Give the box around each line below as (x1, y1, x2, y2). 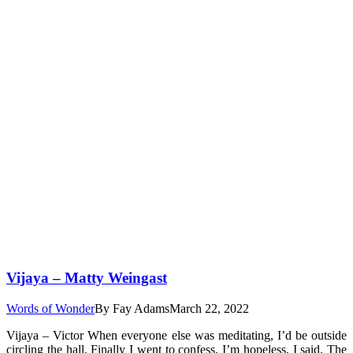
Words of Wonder (6, 301, 95, 315)
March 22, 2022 (169, 301, 249, 315)
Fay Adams (113, 301, 169, 315)
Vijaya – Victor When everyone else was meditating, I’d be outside (6, 328, 347, 342)
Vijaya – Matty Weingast (6, 269, 167, 287)
